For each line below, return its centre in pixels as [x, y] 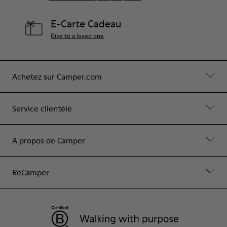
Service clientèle [42, 108]
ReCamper [31, 172]
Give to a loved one [77, 35]
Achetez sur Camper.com [57, 76]
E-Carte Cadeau [86, 24]
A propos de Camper [49, 140]
